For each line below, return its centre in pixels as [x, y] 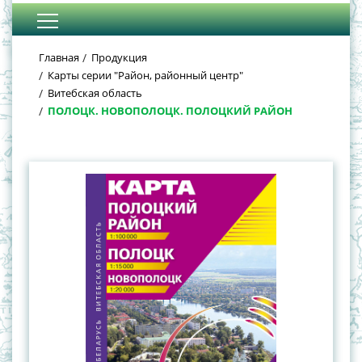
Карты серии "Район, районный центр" [145, 76]
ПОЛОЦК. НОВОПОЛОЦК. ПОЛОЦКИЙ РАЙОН [170, 111]
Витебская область [95, 93]
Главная [59, 58]
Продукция [119, 58]
